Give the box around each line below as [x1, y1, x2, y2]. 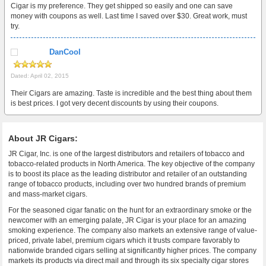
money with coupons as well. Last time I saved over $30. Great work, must [11, 12, 248, 20]
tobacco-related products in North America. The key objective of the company [8, 160, 255, 168]
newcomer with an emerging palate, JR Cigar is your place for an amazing [8, 216, 247, 224]
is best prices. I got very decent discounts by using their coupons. [11, 99, 219, 107]
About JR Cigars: [8, 134, 78, 143]
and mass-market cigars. [8, 190, 88, 198]
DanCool [49, 47, 81, 56]
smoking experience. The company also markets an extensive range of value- [8, 226, 258, 235]
